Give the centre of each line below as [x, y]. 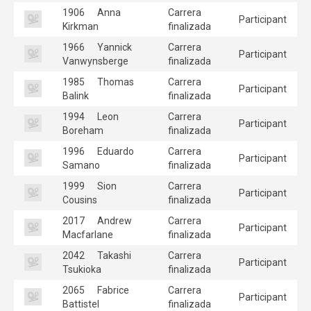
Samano [81, 165]
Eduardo [115, 151]
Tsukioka [82, 269]
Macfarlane [88, 234]
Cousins [80, 200]
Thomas [115, 82]
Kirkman [81, 26]
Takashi [113, 255]
